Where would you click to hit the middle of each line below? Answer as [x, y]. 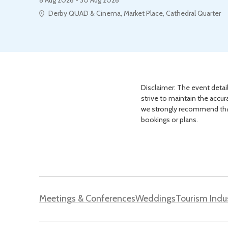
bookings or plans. [169, 119]
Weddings [155, 198]
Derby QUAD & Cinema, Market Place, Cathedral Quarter [135, 13]
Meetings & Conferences [87, 198]
